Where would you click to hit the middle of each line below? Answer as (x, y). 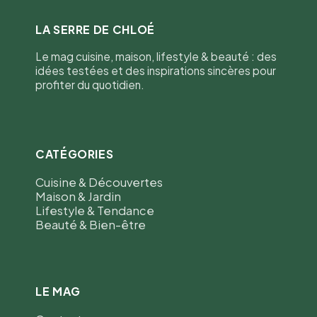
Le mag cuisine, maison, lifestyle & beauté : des (156, 57)
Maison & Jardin (78, 196)
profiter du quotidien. (90, 85)
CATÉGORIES (75, 154)
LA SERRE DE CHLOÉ (95, 30)
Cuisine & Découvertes (99, 182)
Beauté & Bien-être (91, 224)
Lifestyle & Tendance (95, 210)
